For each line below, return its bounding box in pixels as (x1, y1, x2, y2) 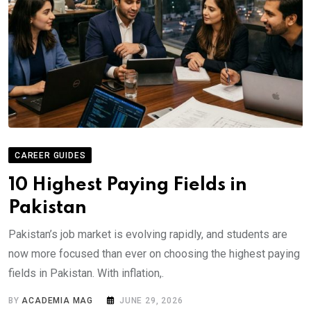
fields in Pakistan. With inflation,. (8, 266, 164, 280)
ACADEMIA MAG (22, 295, 94, 305)
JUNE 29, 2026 (119, 295, 183, 305)
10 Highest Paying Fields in (8, 175, 247, 194)
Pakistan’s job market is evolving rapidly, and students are (8, 227, 287, 241)
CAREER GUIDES (15, 150, 86, 160)
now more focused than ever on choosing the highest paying (8, 246, 300, 260)
